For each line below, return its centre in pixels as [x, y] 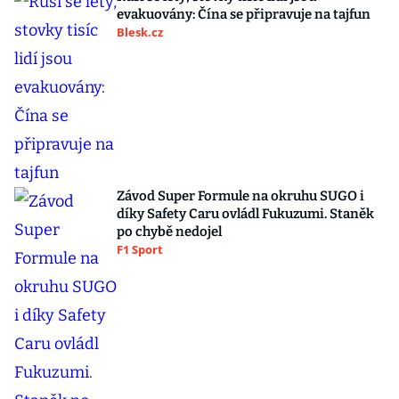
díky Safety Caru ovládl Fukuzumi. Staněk [245, 214]
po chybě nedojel [169, 232]
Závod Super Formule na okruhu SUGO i [240, 196]
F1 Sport [140, 250]
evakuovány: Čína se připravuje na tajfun [244, 15]
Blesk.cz [140, 33]
